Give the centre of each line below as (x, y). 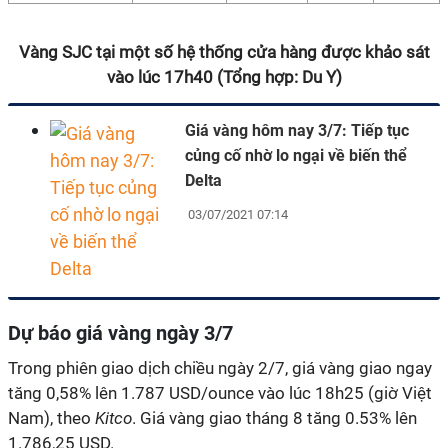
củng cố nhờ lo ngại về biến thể (296, 155)
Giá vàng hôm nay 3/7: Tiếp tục (297, 130)
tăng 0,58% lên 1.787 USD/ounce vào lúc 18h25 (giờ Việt (220, 392)
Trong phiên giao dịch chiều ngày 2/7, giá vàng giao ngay (220, 367)
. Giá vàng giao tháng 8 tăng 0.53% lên (274, 417)
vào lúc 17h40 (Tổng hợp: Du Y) (224, 77)
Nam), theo (51, 417)
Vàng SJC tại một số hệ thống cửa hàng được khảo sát (224, 52)
